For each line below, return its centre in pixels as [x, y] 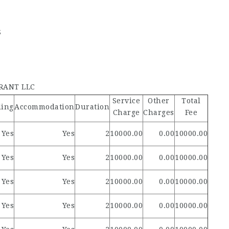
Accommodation [44, 107]
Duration [92, 107]
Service [126, 101]
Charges [159, 112]
